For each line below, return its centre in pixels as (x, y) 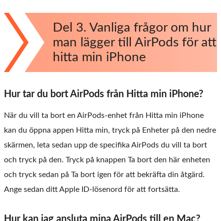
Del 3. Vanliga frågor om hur (132, 27)
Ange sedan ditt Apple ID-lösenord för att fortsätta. (92, 189)
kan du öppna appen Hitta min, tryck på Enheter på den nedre (110, 130)
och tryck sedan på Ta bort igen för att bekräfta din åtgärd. (104, 174)
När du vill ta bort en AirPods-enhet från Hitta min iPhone (104, 115)
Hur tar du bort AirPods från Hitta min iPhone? (104, 94)
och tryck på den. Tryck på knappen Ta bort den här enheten (107, 160)
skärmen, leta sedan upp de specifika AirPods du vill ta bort (106, 145)
